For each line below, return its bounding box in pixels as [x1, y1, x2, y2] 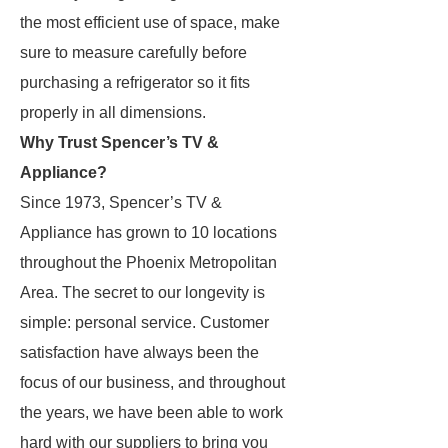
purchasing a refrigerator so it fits [20, 74, 250, 91]
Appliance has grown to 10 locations [20, 224, 277, 241]
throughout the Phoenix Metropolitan [20, 254, 277, 271]
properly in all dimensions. [20, 104, 206, 121]
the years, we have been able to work [20, 404, 283, 421]
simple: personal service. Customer [20, 314, 269, 331]
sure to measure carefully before [20, 44, 247, 61]
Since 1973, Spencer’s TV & [20, 194, 222, 211]
